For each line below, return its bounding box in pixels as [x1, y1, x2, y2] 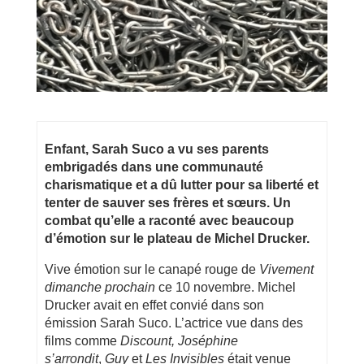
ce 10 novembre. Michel [155, 279, 297, 294]
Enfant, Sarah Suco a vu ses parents [45, 141, 270, 156]
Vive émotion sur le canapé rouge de [45, 262, 260, 276]
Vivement [259, 262, 314, 276]
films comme [45, 333, 121, 348]
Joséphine [178, 333, 239, 348]
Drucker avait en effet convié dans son [45, 297, 265, 312]
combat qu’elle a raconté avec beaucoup [45, 213, 295, 227]
